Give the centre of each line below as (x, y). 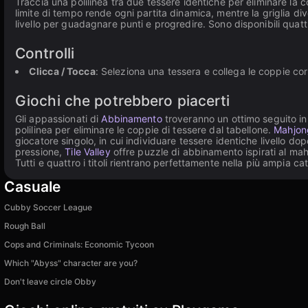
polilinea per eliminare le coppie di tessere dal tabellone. (145, 130)
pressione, (40, 152)
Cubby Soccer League (48, 207)
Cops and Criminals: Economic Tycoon (79, 244)
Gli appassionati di (58, 119)
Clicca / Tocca (62, 71)
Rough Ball (25, 226)
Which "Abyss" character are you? (71, 263)
